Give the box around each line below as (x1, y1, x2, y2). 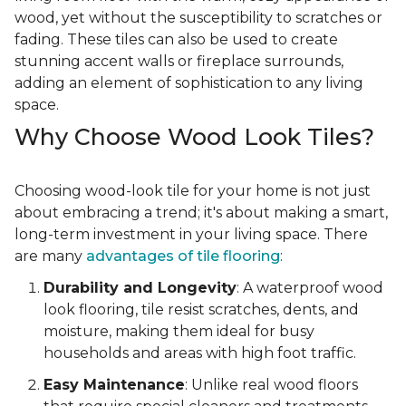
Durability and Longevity (43, 279, 237, 297)
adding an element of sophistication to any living (14, 74, 363, 92)
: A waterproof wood (237, 279, 383, 297)
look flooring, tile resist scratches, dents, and (43, 301, 359, 319)
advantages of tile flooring (86, 247, 280, 266)
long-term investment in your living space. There (14, 226, 368, 244)
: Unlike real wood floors (185, 376, 358, 394)
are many (14, 247, 86, 266)
